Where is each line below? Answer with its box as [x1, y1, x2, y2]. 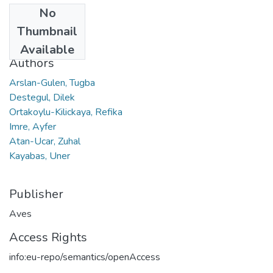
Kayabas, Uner [9, 149, 70, 163]
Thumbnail [17, 23, 77, 40]
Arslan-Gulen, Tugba [9, 76, 95, 90]
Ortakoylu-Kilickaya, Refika [9, 105, 122, 119]
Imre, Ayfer [9, 119, 56, 133]
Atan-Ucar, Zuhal [9, 134, 80, 148]
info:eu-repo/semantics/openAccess [9, 250, 160, 264]
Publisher [9, 185, 63, 202]
